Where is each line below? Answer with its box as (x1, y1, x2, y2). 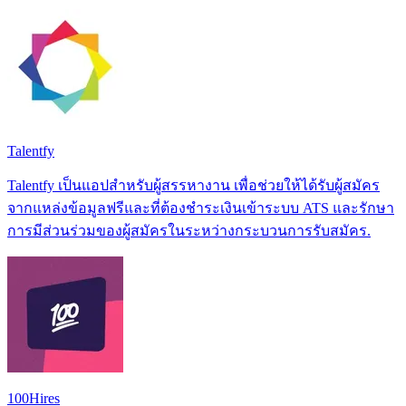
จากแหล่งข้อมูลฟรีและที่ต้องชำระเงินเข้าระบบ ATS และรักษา (7, 199, 394, 216)
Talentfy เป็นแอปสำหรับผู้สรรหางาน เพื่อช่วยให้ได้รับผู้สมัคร (7, 177, 380, 193)
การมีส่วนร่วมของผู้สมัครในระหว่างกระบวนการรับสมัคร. (7, 222, 371, 238)
